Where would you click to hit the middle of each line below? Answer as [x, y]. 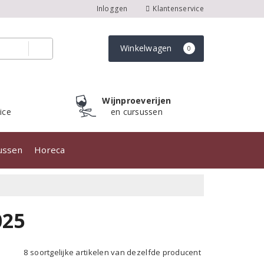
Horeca [49, 150]
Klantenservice [177, 9]
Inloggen [112, 9]
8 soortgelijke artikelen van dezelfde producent [112, 252]
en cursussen [136, 112]
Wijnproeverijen [137, 100]
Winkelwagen [147, 48]
